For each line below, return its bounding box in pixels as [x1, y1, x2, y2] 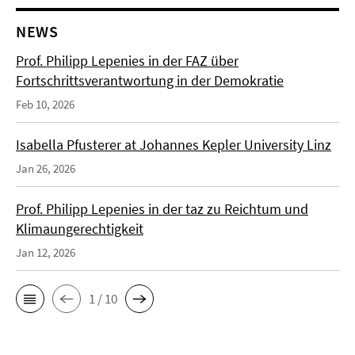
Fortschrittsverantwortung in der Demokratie [16, 71, 284, 90]
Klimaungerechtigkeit [16, 219, 143, 238]
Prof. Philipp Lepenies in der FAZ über [16, 52, 239, 70]
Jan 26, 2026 [16, 161, 75, 176]
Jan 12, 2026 [16, 245, 75, 260]
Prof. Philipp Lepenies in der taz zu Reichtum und [16, 200, 308, 218]
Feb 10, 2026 [16, 97, 74, 112]
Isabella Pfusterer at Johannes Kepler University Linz [16, 136, 331, 154]
